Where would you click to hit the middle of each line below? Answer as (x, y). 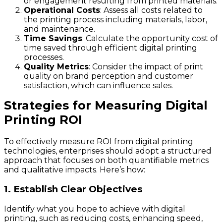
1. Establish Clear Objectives (73, 189)
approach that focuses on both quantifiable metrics (106, 160)
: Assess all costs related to (151, 10)
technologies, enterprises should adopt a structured (108, 151)
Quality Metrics (56, 66)
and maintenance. (59, 29)
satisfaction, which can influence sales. (98, 85)
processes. (44, 57)
